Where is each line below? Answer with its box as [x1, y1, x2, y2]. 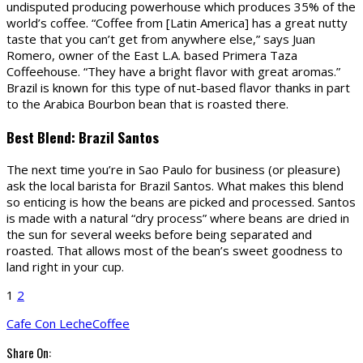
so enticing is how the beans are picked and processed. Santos [6, 194, 356, 211]
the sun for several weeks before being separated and [6, 226, 312, 243]
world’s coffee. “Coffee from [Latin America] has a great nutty [6, 15, 348, 32]
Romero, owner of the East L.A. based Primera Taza [6, 47, 297, 64]
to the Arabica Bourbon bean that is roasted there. [6, 96, 288, 113]
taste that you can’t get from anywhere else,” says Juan [6, 31, 315, 48]
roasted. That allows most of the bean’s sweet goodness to [6, 242, 343, 259]
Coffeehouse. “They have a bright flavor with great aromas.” [6, 63, 340, 80]
